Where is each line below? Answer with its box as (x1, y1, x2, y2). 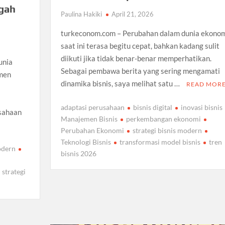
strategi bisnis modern (132, 126, 202, 135)
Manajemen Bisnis (60, 114, 118, 123)
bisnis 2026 (60, 149, 96, 158)
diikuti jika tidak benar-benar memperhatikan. (60, 54, 211, 63)
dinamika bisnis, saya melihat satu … (60, 79, 181, 88)
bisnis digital (133, 102, 172, 111)
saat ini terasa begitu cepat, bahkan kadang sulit (60, 41, 219, 51)
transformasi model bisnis (119, 137, 200, 146)
